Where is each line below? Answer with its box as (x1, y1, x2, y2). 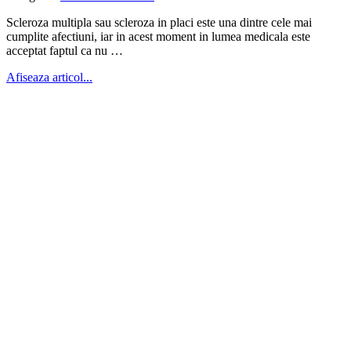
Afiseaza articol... (6, 70, 92, 84)
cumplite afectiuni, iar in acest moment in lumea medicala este (6, 29, 310, 43)
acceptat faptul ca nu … (6, 43, 123, 57)
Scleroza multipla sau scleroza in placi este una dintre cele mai (6, 15, 312, 29)
